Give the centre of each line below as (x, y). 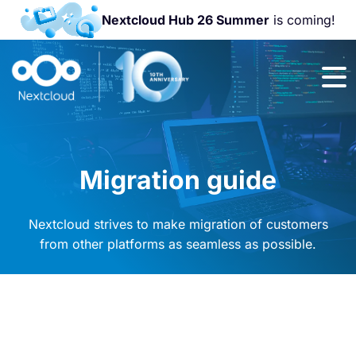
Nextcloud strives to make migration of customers (178, 224)
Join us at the (288, 75)
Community (284, 107)
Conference (285, 123)
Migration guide (178, 180)
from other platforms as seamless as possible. (178, 244)
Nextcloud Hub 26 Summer (185, 20)
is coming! (302, 20)
